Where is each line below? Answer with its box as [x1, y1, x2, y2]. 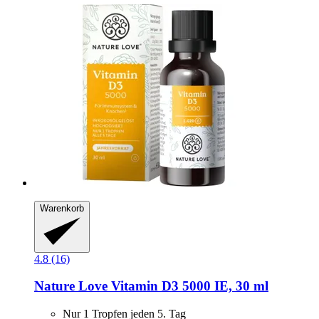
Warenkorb [40, 203, 84, 214]
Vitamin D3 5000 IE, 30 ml [108, 278, 268, 294]
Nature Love [34, 278, 108, 294]
